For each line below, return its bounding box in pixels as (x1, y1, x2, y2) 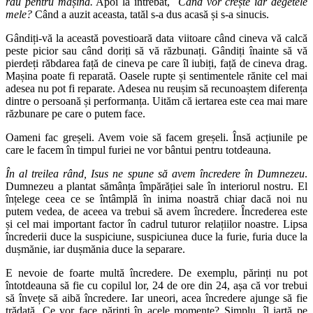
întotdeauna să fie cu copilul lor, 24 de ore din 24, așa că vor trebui (6, 279, 307, 291)
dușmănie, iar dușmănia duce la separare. (6, 242, 185, 255)
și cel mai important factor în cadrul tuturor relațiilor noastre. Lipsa (6, 217, 307, 230)
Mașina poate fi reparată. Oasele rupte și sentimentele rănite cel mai (6, 69, 307, 82)
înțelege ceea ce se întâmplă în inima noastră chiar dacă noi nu (6, 192, 307, 205)
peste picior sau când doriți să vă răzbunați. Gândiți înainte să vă (6, 44, 307, 57)
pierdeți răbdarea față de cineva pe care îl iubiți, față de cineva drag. (6, 57, 307, 69)
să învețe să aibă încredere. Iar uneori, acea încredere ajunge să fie (6, 291, 307, 304)
